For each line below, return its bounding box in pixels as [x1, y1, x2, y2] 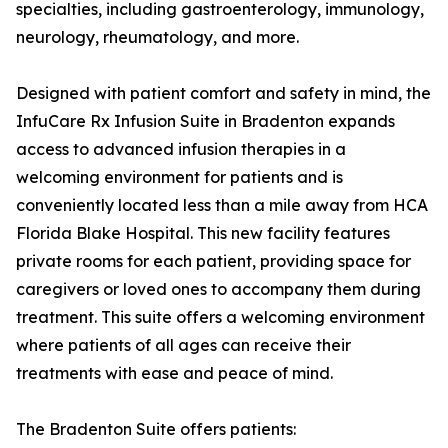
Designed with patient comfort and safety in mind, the [16, 83, 431, 103]
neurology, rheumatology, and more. [16, 27, 299, 47]
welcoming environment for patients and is [16, 167, 343, 187]
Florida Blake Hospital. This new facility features [16, 223, 390, 243]
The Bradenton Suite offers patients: [16, 419, 296, 439]
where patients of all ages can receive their [16, 335, 351, 355]
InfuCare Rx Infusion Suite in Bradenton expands [16, 111, 395, 131]
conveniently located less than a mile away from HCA [16, 195, 428, 215]
